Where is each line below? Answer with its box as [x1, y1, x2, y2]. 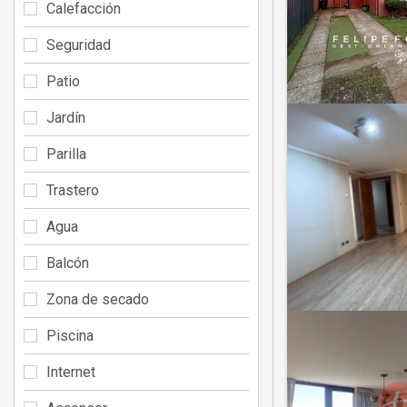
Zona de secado [46, 290, 149, 308]
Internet [46, 362, 95, 381]
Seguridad [46, 35, 111, 54]
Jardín [46, 108, 85, 126]
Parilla [46, 144, 86, 163]
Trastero [46, 181, 99, 199]
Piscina [46, 326, 94, 344]
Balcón [46, 253, 89, 272]
